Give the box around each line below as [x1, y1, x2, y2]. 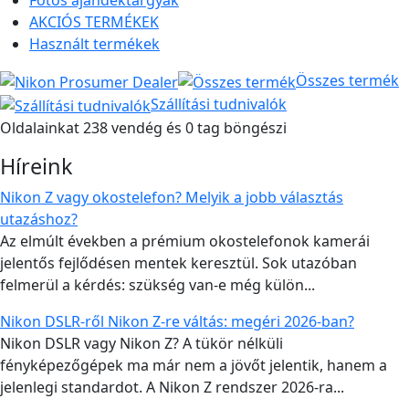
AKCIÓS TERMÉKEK [29, 12, 159, 33]
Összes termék [296, 70, 399, 91]
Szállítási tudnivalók [151, 93, 287, 114]
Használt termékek [29, 34, 160, 55]
